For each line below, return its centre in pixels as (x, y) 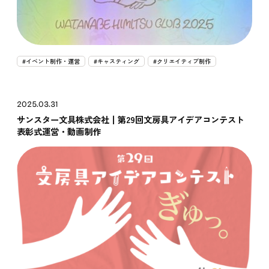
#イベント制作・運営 (51, 61)
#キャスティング (117, 61)
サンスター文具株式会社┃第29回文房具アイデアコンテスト (131, 119)
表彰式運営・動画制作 (59, 131)
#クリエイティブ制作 (182, 61)
